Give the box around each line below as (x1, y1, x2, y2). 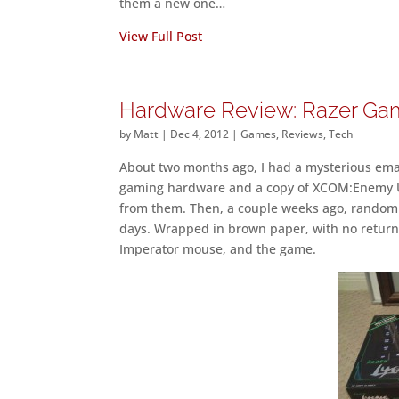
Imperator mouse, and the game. (119, 240, 317, 257)
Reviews (281, 126, 324, 142)
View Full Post (119, 28, 203, 45)
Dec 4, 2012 (170, 126, 230, 142)
